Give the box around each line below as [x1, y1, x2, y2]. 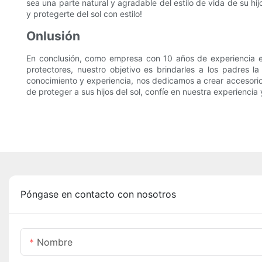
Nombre [37, 236, 73, 249]
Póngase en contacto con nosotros [20, 188, 176, 201]
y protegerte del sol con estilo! [26, 9, 142, 19]
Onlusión [26, 29, 80, 44]
